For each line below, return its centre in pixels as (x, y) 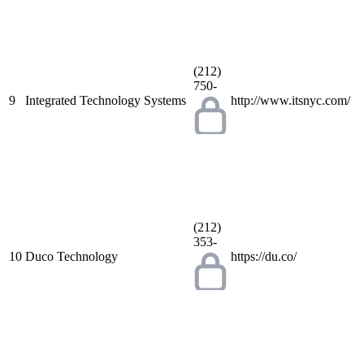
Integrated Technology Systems (106, 100)
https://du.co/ (264, 256)
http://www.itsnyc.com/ (290, 100)
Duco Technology (71, 256)
